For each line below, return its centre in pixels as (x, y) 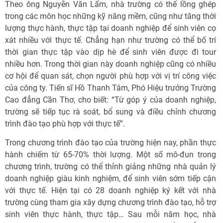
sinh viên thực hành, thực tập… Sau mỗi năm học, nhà (111, 214)
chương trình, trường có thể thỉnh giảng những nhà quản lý (111, 167)
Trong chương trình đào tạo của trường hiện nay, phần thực (111, 143)
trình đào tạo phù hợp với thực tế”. (65, 124)
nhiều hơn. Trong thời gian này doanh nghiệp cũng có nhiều (111, 64)
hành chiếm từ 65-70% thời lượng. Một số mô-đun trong (111, 155)
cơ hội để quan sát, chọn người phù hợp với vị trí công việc (111, 76)
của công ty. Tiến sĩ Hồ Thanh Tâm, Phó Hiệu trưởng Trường (111, 88)
